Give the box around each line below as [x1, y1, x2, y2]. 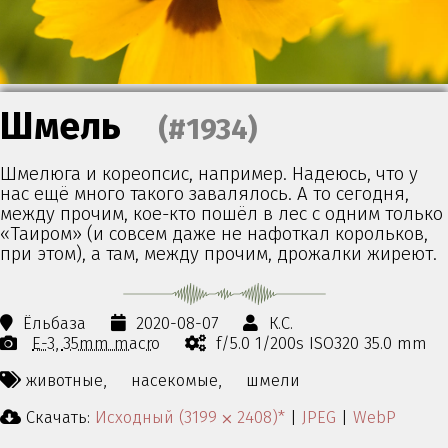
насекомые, [131, 370, 222, 391]
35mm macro [63, 333, 161, 354]
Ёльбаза [23, 313, 87, 334]
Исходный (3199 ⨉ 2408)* [95, 406, 285, 427]
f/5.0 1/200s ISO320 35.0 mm [216, 333, 428, 354]
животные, [26, 370, 106, 391]
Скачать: [21, 406, 95, 427]
